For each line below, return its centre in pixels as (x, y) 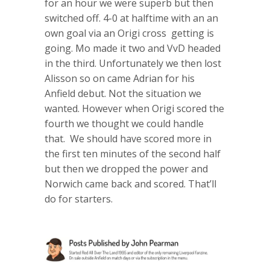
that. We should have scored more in (128, 138)
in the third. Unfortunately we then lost (133, 63)
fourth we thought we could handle (124, 123)
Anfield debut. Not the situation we (123, 93)
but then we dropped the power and (126, 168)
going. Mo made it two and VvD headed (133, 48)
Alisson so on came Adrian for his (120, 78)
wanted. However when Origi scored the (134, 108)
